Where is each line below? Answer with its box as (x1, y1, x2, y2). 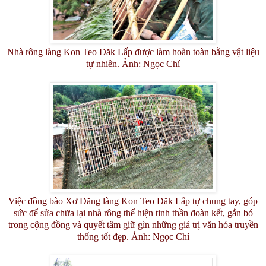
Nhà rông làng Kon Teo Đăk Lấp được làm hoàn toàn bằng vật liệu (7, 46, 259, 57)
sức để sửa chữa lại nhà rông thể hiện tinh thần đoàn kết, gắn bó (13, 207, 253, 218)
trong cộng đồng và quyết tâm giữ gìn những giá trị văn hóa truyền (8, 219, 258, 230)
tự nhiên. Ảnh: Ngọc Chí (86, 58, 180, 69)
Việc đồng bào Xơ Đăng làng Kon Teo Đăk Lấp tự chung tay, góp (8, 195, 258, 206)
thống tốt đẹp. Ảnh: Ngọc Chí (77, 231, 189, 242)
